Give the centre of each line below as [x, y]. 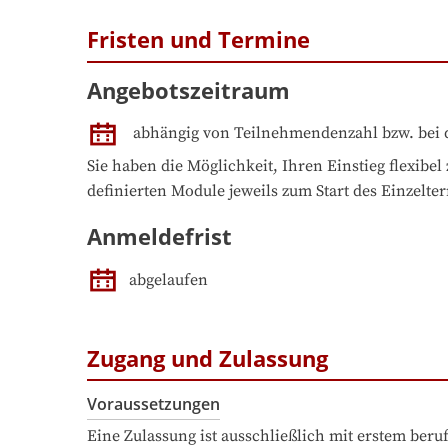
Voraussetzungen [153, 403]
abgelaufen [168, 279]
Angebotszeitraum [188, 89]
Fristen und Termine [198, 39]
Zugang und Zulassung [207, 357]
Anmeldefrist [159, 235]
